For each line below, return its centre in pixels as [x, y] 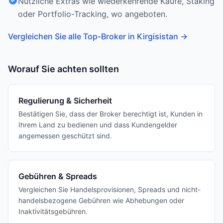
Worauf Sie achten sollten [63, 69]
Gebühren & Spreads [58, 176]
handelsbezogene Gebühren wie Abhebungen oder [101, 200]
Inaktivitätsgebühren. [53, 211]
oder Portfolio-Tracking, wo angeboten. [93, 14]
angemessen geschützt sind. [65, 136]
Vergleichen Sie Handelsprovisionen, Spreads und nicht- [110, 189]
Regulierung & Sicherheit [65, 101]
